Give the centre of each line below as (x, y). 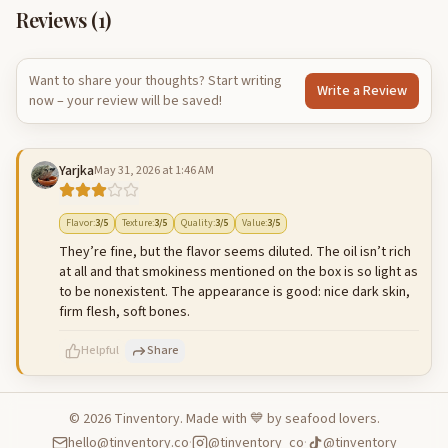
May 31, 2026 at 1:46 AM (154, 170)
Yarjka (76, 171)
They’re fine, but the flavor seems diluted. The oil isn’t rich (235, 252)
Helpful (100, 350)
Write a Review (362, 91)
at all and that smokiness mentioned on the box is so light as (238, 272)
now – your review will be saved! (125, 101)
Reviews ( (57, 19)
